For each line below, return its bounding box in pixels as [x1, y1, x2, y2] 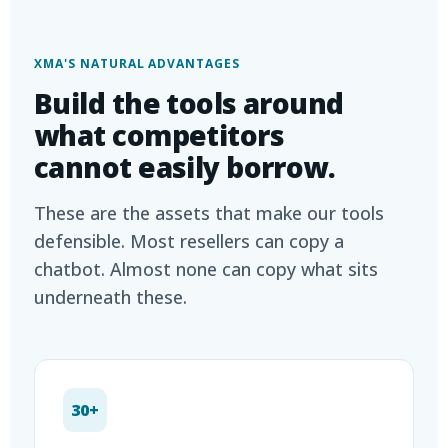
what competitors [34, 116, 285, 154]
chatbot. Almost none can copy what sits [34, 257, 378, 281]
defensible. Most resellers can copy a [34, 229, 344, 253]
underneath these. [34, 285, 187, 309]
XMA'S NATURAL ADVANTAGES [34, 55, 241, 72]
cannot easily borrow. [34, 148, 336, 186]
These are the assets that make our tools [34, 201, 384, 225]
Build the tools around [34, 84, 344, 122]
